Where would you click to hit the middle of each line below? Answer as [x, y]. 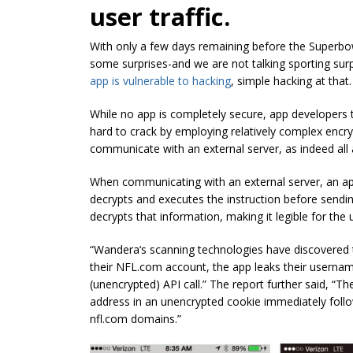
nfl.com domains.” [136, 318]
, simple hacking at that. [291, 80]
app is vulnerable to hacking [160, 80]
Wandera [117, 249]
